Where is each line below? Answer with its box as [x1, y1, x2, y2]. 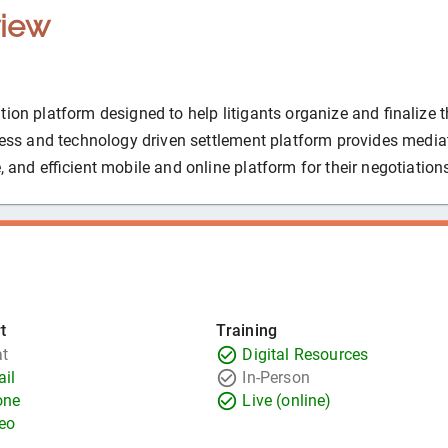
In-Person [242, 368, 310, 388]
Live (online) [242, 391, 332, 411]
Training [215, 321, 277, 341]
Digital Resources [242, 345, 369, 365]
